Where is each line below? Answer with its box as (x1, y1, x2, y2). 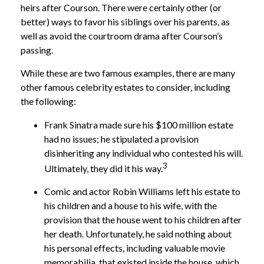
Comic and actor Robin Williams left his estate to (44, 185, 240, 197)
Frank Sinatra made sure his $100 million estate (44, 118, 233, 130)
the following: (21, 95, 76, 107)
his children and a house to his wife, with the (44, 199, 217, 211)
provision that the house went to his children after (44, 213, 242, 225)
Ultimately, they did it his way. (44, 162, 163, 174)
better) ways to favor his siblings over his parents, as (21, 15, 230, 27)
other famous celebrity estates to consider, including (21, 81, 230, 93)
